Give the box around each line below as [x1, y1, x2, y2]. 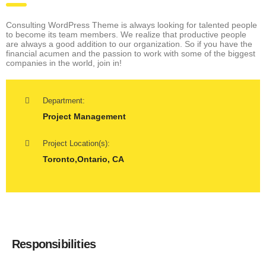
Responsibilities [12, 237, 96, 251]
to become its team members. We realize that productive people [6, 30, 246, 40]
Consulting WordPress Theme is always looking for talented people [6, 20, 257, 30]
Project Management [43, 112, 126, 122]
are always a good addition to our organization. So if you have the [6, 39, 252, 49]
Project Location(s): [43, 139, 110, 148]
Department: [43, 96, 85, 106]
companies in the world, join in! [6, 58, 122, 68]
